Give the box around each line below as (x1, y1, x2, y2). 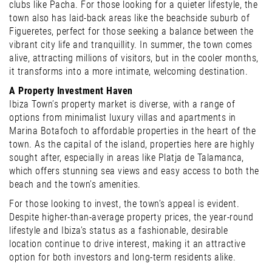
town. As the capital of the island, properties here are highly (9, 138, 254, 151)
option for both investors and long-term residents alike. (9, 251, 236, 263)
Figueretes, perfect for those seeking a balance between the (9, 25, 254, 38)
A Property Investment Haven (9, 85, 133, 97)
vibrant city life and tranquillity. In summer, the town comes (9, 39, 253, 51)
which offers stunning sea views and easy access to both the (9, 165, 259, 177)
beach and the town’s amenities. (9, 178, 141, 191)
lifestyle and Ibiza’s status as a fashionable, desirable (9, 225, 228, 237)
